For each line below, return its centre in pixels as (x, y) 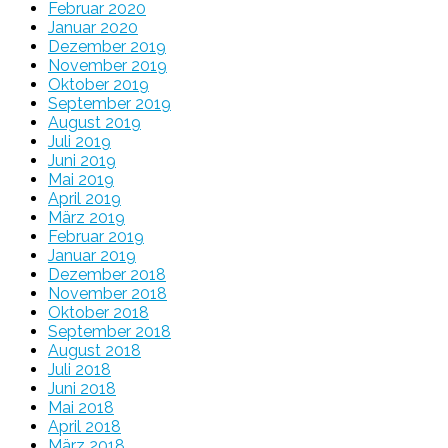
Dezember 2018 (107, 274)
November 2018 (107, 293)
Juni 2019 (82, 160)
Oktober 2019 (98, 84)
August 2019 (94, 122)
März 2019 (86, 217)
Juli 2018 (79, 369)
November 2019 (107, 65)
